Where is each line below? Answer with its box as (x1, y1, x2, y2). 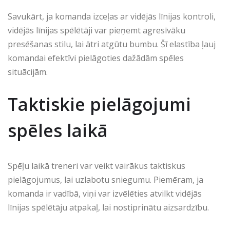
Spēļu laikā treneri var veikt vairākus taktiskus (8, 160, 185, 171)
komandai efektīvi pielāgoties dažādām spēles (8, 52, 184, 64)
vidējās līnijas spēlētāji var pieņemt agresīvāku (8, 24, 185, 36)
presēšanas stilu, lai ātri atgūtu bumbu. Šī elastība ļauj (8, 38, 216, 50)
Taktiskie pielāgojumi (8, 92, 191, 116)
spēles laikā (8, 118, 108, 142)
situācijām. (8, 66, 48, 78)
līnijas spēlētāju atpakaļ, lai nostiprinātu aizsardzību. (8, 201, 209, 213)
